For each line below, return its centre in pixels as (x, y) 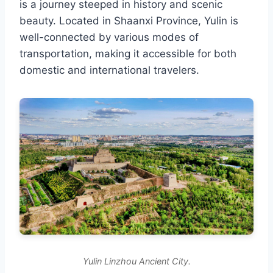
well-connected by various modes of (109, 37)
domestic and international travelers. (109, 70)
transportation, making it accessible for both (128, 53)
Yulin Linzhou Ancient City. (136, 261)
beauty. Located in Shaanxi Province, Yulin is (129, 20)
